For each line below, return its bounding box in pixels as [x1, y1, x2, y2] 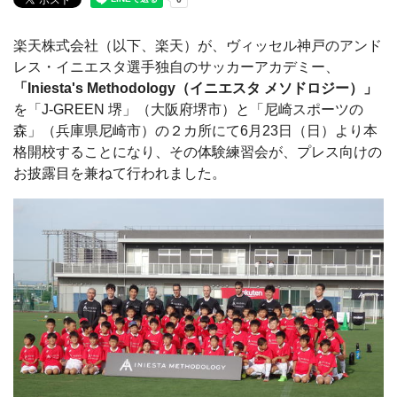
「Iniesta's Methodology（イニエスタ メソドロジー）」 [13, 81, 378, 96]
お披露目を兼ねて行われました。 [13, 166, 226, 181]
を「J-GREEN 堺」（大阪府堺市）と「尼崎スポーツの [13, 102, 363, 117]
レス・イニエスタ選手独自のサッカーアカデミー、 [13, 59, 339, 74]
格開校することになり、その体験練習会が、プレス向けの [13, 144, 382, 160]
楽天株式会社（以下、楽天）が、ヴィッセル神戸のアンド [13, 38, 382, 53]
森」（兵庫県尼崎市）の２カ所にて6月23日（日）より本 [13, 123, 378, 138]
